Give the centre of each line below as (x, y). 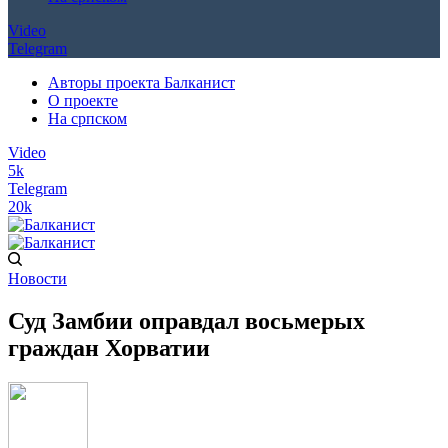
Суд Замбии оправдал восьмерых (186, 320)
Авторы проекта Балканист (141, 82)
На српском (87, 118)
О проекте (83, 100)
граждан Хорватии (109, 347)
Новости (37, 278)
